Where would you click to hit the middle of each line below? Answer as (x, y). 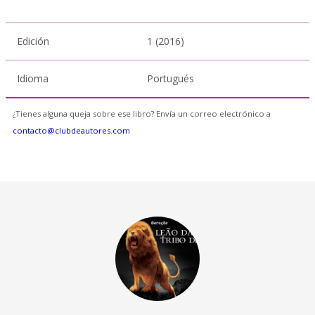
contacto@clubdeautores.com (71, 130)
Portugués (171, 78)
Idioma (33, 78)
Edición (33, 41)
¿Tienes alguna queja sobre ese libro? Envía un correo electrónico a (142, 114)
